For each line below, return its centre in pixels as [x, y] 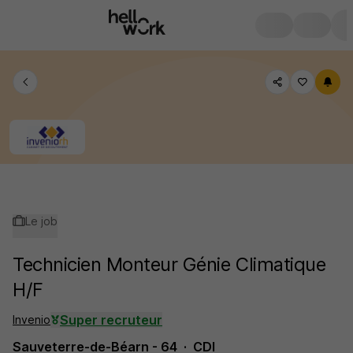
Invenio [32, 320]
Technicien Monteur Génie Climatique [169, 264]
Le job [41, 221]
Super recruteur [111, 320]
